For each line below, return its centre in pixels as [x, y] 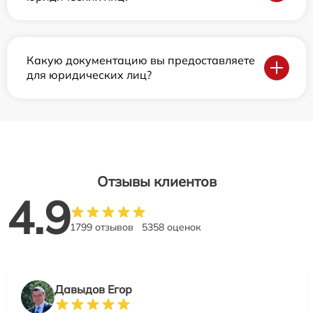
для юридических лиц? [89, 75]
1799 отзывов [102, 227]
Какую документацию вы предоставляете [141, 60]
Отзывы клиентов [156, 181]
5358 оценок [172, 227]
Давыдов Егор [93, 289]
